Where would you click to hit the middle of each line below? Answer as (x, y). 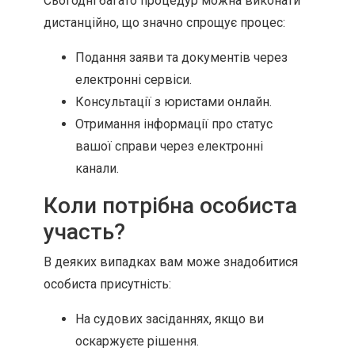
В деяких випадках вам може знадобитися (171, 262)
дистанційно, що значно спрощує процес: (164, 23)
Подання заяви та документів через (181, 57)
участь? (84, 232)
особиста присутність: (107, 284)
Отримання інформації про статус (174, 124)
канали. (97, 168)
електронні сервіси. (134, 80)
